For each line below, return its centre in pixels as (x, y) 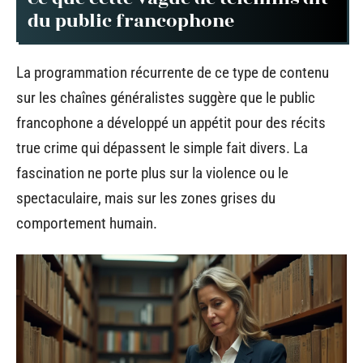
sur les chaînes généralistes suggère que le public (166, 98)
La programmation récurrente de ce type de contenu (173, 73)
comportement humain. (87, 223)
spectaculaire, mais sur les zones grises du (146, 198)
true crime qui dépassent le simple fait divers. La (162, 148)
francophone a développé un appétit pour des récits (171, 123)
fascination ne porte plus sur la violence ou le (152, 173)
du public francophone (131, 21)
